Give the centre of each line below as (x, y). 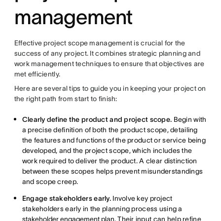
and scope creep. (50, 182)
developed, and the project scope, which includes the (107, 150)
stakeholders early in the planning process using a (102, 209)
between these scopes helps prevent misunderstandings (112, 171)
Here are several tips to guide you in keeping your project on (110, 88)
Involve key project (142, 198)
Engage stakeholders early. (66, 198)
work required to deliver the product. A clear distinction (110, 161)
